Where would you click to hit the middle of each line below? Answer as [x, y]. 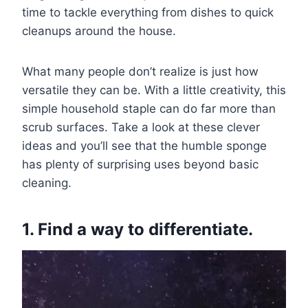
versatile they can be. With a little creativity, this [154, 90]
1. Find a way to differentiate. [137, 229]
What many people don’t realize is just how [140, 71]
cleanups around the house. [99, 31]
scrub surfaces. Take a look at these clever [141, 127]
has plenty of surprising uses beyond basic [140, 164]
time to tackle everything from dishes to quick [148, 12]
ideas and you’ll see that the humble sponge [144, 145]
